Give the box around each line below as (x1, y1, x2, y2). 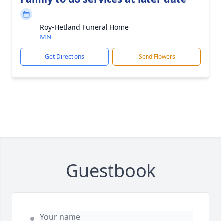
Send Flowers (138, 52, 175, 61)
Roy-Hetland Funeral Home (40, 22, 129, 32)
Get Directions (44, 52, 84, 61)
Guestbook (65, 158, 156, 183)
